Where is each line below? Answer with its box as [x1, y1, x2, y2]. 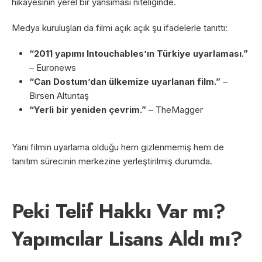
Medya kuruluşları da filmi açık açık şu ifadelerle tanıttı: [12, 22, 227, 33]
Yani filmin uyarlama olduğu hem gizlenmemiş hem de [12, 141, 224, 153]
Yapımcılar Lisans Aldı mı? [12, 224, 242, 253]
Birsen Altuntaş [29, 89, 89, 101]
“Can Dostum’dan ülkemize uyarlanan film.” [29, 75, 220, 87]
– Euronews [29, 61, 76, 73]
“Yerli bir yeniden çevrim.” [29, 104, 146, 115]
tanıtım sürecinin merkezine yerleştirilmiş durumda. [12, 155, 212, 167]
